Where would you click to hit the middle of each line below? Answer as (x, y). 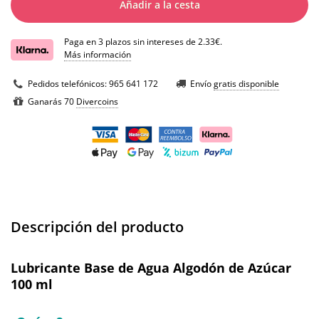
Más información (98, 55)
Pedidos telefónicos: (68, 84)
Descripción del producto (97, 227)
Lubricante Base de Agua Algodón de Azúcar (151, 268)
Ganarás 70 (52, 102)
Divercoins (97, 102)
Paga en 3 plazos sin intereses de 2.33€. (143, 42)
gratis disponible (246, 84)
